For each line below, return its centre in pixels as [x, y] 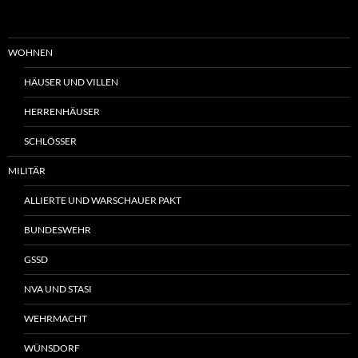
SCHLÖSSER [50, 141]
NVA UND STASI [58, 288]
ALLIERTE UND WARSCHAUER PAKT [103, 200]
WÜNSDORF [52, 348]
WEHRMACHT [56, 318]
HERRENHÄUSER [62, 111]
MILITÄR [27, 170]
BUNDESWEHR [58, 229]
